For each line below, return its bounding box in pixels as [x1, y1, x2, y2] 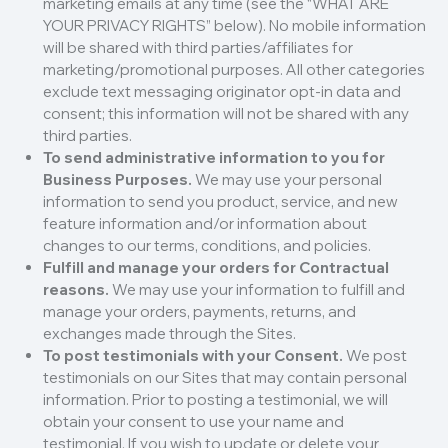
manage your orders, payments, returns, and [42, 302, 356, 322]
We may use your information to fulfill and [108, 280, 405, 300]
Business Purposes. [42, 170, 192, 190]
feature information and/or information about [42, 214, 367, 234]
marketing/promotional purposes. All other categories [42, 60, 425, 80]
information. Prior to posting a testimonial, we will [42, 390, 388, 410]
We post [342, 346, 407, 366]
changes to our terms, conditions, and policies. [42, 236, 371, 256]
